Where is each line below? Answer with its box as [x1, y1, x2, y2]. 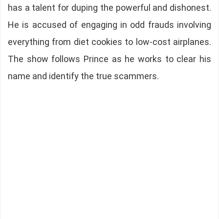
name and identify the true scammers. [7, 71, 159, 82]
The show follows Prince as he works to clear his [7, 54, 212, 65]
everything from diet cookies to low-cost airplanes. [7, 37, 212, 47]
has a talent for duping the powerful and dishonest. [7, 2, 212, 13]
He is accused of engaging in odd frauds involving [7, 20, 212, 30]
